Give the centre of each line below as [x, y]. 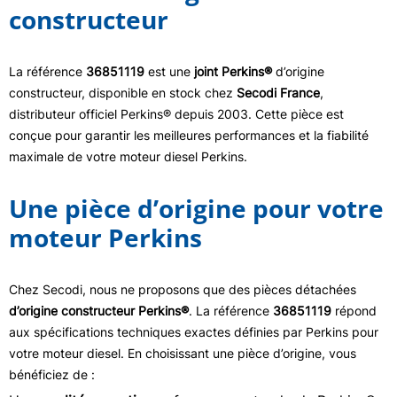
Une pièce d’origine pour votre [196, 208]
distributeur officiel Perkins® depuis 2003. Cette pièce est [176, 114]
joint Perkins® [233, 71]
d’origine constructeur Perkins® [99, 311]
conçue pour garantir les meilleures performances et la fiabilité [189, 135]
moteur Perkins [105, 237]
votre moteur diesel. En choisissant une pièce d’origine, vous [183, 353]
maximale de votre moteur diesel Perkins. [128, 156]
